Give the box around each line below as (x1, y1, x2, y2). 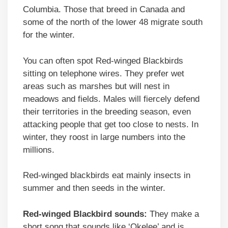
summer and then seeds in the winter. (23, 183, 165, 193)
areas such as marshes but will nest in (23, 81, 169, 91)
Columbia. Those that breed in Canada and (23, 5, 185, 15)
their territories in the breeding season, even (23, 106, 191, 117)
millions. (23, 145, 54, 155)
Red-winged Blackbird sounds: (23, 209, 147, 219)
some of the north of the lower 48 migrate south (23, 17, 203, 27)
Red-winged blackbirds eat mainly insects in (23, 170, 190, 181)
